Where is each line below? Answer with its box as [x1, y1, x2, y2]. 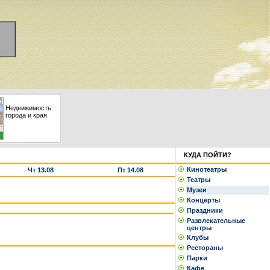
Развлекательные [187, 217, 245, 224]
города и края [5, 111, 47, 119]
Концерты [187, 196, 224, 204]
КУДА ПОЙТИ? [184, 151, 231, 159]
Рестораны [187, 244, 227, 251]
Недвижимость [5, 104, 51, 111]
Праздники [187, 207, 227, 214]
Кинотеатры [187, 166, 230, 173]
